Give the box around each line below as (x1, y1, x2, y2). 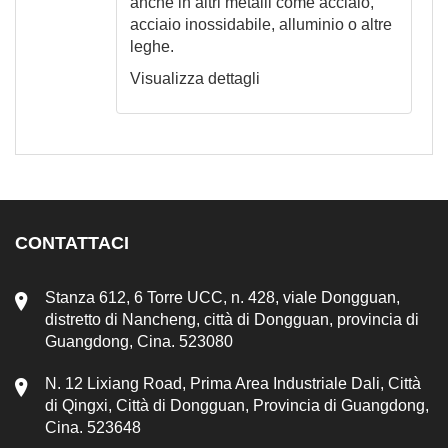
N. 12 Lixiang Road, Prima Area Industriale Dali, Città (45, 374, 421, 392)
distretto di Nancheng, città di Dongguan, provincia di (45, 310, 419, 328)
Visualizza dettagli (130, 69, 260, 87)
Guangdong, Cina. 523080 (45, 332, 233, 350)
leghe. (130, 37, 174, 55)
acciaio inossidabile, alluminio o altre (130, 15, 392, 33)
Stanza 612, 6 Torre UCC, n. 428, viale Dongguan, (45, 288, 400, 306)
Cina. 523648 (45, 418, 141, 436)
